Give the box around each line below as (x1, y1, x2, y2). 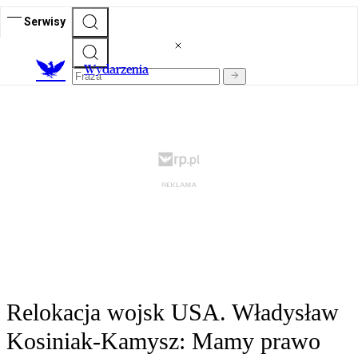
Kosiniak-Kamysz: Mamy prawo (6, 328, 320, 355)
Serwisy (24, 14, 66, 28)
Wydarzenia (84, 62, 149, 78)
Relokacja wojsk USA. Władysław (6, 299, 339, 326)
